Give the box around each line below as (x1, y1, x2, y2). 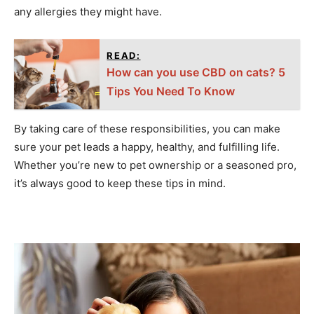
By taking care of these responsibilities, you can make (14, 122, 280, 135)
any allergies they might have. (14, 5, 162, 18)
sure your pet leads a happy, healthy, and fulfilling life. (14, 140, 280, 153)
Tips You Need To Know (107, 84, 235, 98)
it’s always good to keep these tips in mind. (14, 177, 226, 190)
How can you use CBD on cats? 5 (107, 65, 286, 79)
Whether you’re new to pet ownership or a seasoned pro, (14, 158, 296, 172)
